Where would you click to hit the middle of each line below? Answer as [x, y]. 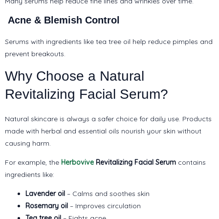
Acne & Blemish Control [62, 20]
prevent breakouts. [35, 54]
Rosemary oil [47, 206]
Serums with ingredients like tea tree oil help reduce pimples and [109, 41]
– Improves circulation [104, 206]
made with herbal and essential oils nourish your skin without [103, 131]
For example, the [32, 162]
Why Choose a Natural [75, 76]
